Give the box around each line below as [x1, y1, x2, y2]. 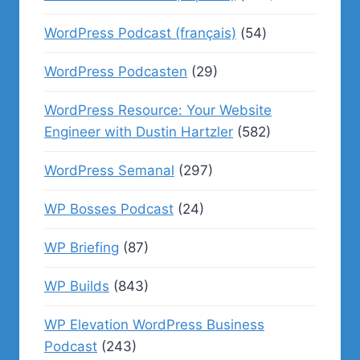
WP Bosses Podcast [44, 201, 174, 217]
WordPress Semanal [44, 162, 174, 178]
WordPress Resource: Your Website [44, 102, 272, 118]
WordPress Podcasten [44, 63, 187, 80]
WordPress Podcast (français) [44, 25, 236, 41]
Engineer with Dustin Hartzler [44, 124, 233, 140]
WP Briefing [44, 239, 119, 256]
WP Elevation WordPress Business [44, 317, 264, 333]
